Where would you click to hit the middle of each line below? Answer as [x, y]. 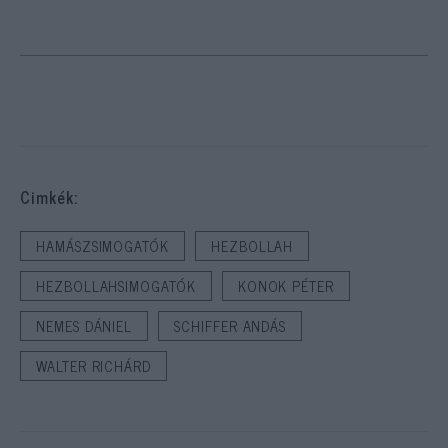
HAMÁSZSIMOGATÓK [102, 246]
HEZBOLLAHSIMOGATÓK [116, 286]
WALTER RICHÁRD [94, 366]
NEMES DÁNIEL [84, 326]
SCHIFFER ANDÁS [230, 326]
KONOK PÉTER [285, 286]
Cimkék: [49, 197]
